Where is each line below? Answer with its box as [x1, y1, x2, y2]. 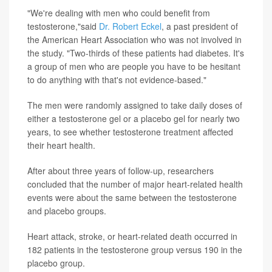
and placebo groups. [27, 205, 106, 217]
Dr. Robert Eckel [99, 20, 161, 33]
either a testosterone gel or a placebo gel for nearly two [27, 112, 240, 125]
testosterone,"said [27, 20, 99, 33]
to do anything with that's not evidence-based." [27, 73, 206, 86]
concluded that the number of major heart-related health [27, 178, 243, 191]
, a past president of [161, 20, 238, 33]
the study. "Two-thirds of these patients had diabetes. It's [27, 47, 244, 59]
